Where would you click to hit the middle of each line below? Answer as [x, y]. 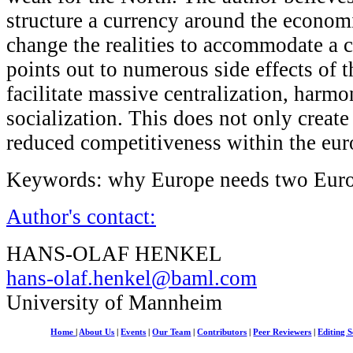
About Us [97, 332]
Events [134, 332]
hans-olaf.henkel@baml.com [132, 278]
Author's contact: [81, 216]
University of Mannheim [114, 302]
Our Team [172, 332]
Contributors [222, 332]
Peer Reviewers [282, 332]
